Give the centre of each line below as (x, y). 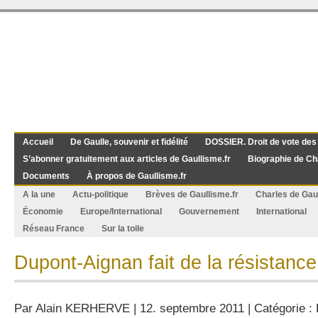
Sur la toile (123, 229)
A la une (39, 194)
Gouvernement (209, 212)
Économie (43, 212)
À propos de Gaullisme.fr (137, 176)
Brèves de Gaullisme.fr (192, 194)
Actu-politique (100, 194)
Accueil (38, 142)
